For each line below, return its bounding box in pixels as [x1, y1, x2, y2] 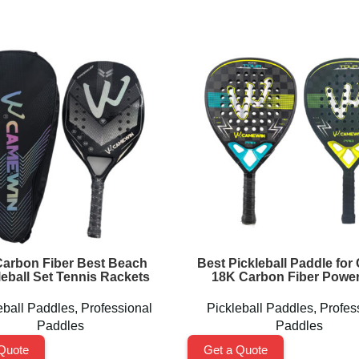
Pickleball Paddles [207, 301, 313, 315]
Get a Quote [204, 343, 268, 357]
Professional [81, 301, 152, 315]
